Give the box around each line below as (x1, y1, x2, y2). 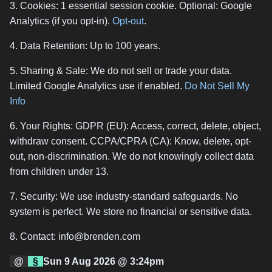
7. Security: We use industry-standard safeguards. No (10, 191, 238, 202)
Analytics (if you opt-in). (10, 16, 112, 26)
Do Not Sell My (185, 81, 250, 91)
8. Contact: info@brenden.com (10, 231, 140, 242)
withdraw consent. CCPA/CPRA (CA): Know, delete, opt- (10, 136, 251, 146)
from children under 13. (10, 166, 109, 177)
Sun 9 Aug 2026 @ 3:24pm (43, 256, 164, 267)
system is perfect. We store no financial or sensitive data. (10, 206, 252, 217)
